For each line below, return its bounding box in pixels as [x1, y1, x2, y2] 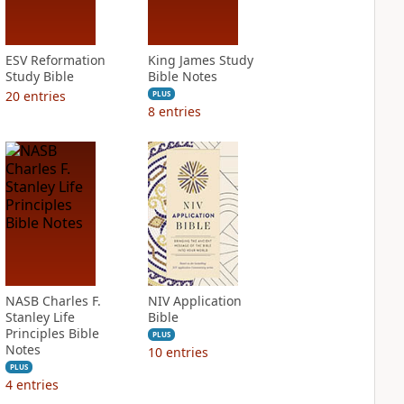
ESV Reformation [5, 51, 106, 69]
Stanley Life [5, 308, 75, 326]
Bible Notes [147, 68, 217, 85]
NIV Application [147, 292, 242, 309]
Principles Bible [5, 325, 99, 342]
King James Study [147, 51, 253, 69]
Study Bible [5, 68, 74, 85]
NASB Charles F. [5, 292, 101, 309]
